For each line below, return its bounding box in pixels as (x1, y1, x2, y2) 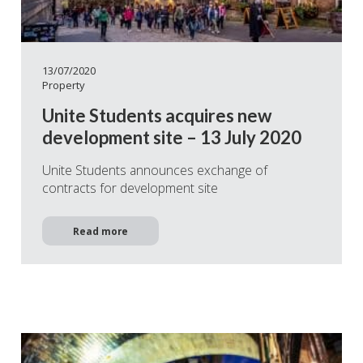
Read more (73, 224, 128, 237)
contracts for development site (42, 179, 218, 198)
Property (42, 77, 85, 92)
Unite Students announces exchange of (42, 161, 267, 180)
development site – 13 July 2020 (42, 126, 301, 149)
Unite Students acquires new (42, 105, 271, 127)
